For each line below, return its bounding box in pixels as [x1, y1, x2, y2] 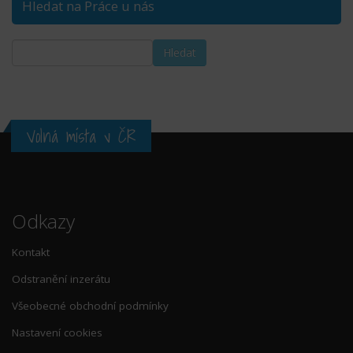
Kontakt [12, 244, 50, 259]
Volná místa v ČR [27, 122, 136, 150]
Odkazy [12, 207, 75, 234]
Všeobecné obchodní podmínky [12, 298, 169, 313]
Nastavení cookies [12, 325, 102, 340]
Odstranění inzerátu [12, 271, 110, 286]
